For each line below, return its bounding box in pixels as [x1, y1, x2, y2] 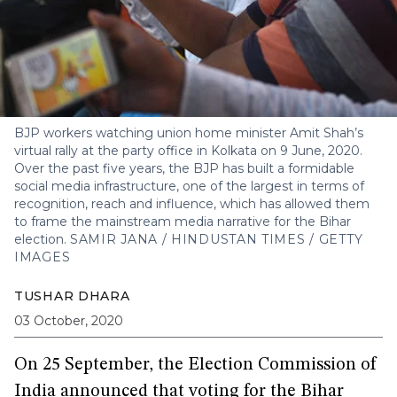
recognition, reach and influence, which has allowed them [14, 196, 370, 212]
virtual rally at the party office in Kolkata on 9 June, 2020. [14, 143, 362, 159]
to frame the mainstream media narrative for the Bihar [14, 214, 351, 230]
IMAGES [14, 249, 71, 265]
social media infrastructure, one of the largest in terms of [14, 178, 364, 194]
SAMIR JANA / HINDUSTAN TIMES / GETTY [70, 231, 363, 247]
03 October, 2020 [14, 313, 123, 329]
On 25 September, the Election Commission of [14, 356, 377, 374]
